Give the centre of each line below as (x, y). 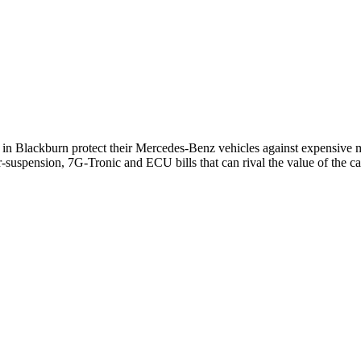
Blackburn (42, 147)
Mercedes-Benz (175, 147)
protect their (102, 147)
